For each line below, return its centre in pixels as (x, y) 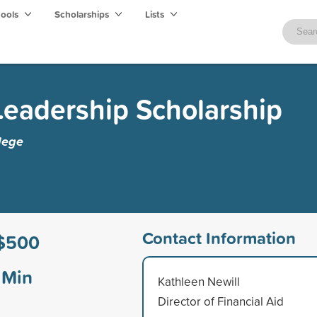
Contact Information (219, 237)
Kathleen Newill (198, 281)
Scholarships (83, 14)
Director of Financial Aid (220, 301)
